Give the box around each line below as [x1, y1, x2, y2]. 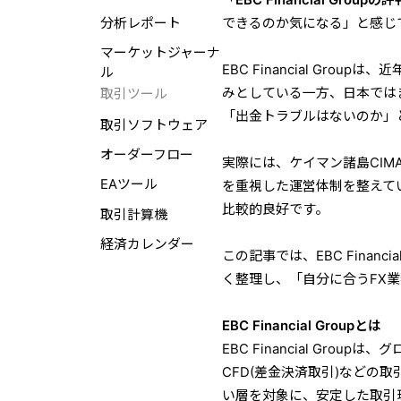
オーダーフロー [99, 147, 193, 164]
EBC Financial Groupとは [222, 317, 382, 334]
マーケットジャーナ [99, 44, 220, 61]
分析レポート [99, 14, 181, 31]
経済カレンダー [99, 235, 194, 252]
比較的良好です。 [222, 200, 329, 218]
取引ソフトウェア [99, 117, 208, 134]
